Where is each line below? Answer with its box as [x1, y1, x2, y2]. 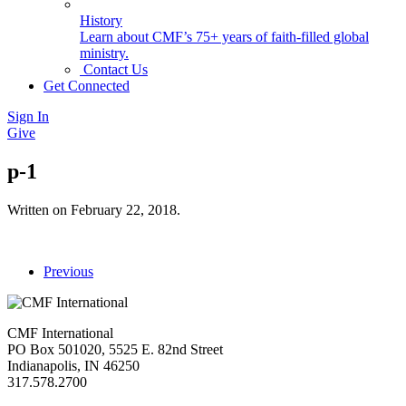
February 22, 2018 [71, 201, 177, 217]
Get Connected [43, 78, 130, 93]
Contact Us [80, 62, 148, 77]
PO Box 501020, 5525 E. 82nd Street [7, 341, 223, 357]
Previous [43, 263, 93, 279]
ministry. [80, 45, 129, 61]
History [80, 13, 122, 28]
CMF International [7, 324, 113, 341]
